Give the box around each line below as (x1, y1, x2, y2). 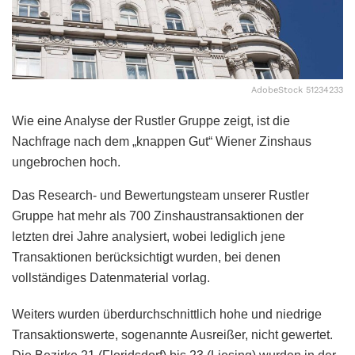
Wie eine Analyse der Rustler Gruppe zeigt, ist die (12, 113, 290, 128)
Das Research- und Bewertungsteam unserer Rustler (12, 188, 309, 202)
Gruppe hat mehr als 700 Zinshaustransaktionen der (12, 208, 303, 223)
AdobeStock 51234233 (251, 84, 343, 95)
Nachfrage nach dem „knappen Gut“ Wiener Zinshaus (12, 134, 311, 148)
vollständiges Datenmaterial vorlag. (12, 270, 210, 284)
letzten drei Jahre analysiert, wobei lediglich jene (12, 229, 285, 243)
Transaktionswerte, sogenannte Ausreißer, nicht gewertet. (12, 327, 333, 342)
